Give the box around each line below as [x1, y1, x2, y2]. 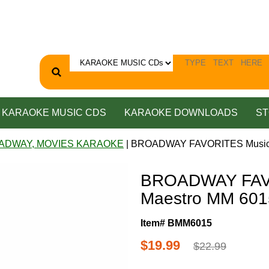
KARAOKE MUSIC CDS [1, 107, 106, 118]
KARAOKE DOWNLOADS [124, 107, 238, 118]
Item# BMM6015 [141, 217, 212, 228]
